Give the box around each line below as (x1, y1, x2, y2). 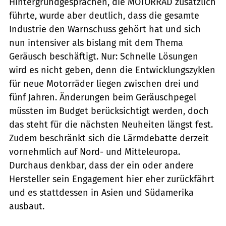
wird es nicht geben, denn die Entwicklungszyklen (9, 64, 215, 76)
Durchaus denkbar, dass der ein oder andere (9, 159, 194, 171)
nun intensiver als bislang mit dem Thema (9, 37, 183, 48)
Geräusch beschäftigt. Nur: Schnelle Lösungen (9, 50, 198, 62)
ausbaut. (9, 200, 44, 212)
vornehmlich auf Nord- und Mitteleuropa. (9, 146, 180, 157)
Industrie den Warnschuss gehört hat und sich (9, 23, 201, 35)
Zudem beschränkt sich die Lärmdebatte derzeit (9, 132, 209, 144)
